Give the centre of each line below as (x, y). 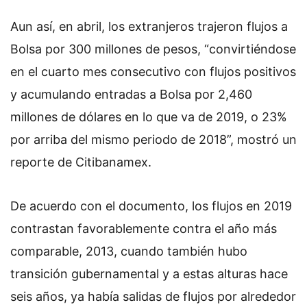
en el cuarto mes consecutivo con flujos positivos (153, 72)
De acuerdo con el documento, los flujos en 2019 (151, 206)
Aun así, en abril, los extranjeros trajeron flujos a (149, 27)
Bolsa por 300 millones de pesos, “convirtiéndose (153, 49)
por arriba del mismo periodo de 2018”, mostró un (153, 140)
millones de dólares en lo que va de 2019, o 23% (149, 117)
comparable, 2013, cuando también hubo (129, 251)
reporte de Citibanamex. (81, 162)
